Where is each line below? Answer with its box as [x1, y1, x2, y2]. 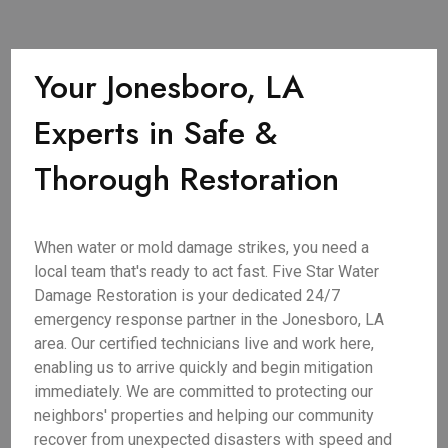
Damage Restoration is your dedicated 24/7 [34, 286, 341, 305]
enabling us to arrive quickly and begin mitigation [34, 358, 374, 377]
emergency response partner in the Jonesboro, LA [34, 310, 385, 329]
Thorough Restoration [34, 156, 340, 202]
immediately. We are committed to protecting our [34, 382, 374, 401]
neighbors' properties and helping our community [34, 406, 375, 425]
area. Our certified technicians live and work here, [34, 334, 375, 353]
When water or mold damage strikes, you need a [34, 238, 370, 257]
